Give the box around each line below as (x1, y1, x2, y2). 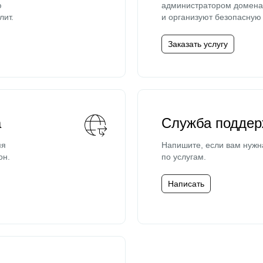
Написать (168, 179, 204, 188)
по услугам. (161, 152, 206, 161)
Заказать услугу (168, 39, 228, 49)
